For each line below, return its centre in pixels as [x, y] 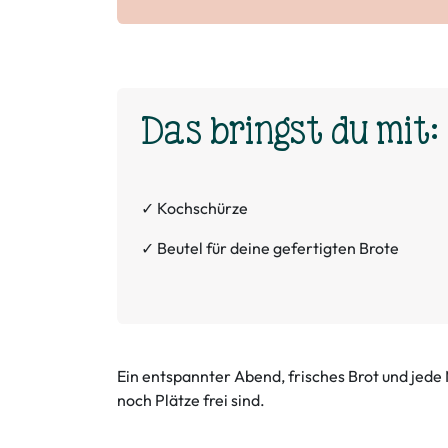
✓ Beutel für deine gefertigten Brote [270, 248]
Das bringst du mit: [290, 131]
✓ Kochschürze [194, 208]
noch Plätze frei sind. [192, 400]
